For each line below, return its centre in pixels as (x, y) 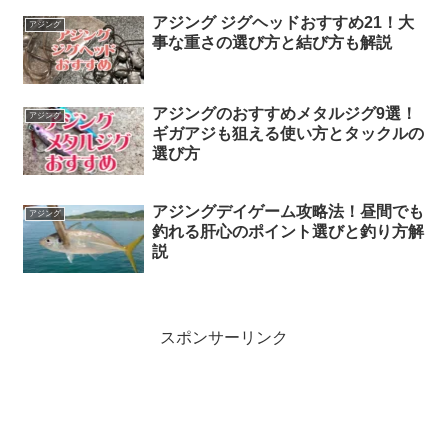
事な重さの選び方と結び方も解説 (271, 42)
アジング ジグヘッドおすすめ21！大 (282, 22)
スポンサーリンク (224, 338)
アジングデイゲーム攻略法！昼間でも (287, 211)
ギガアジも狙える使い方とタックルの (287, 134)
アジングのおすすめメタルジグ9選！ (284, 114)
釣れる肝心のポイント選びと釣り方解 (287, 231)
